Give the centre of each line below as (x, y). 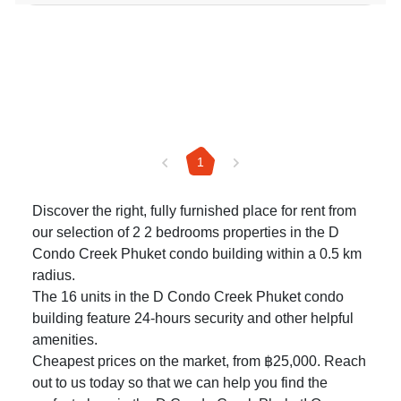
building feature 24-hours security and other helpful (193, 319)
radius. (54, 276)
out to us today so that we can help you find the (180, 383)
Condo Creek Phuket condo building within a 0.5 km (197, 254)
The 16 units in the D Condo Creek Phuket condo (188, 297)
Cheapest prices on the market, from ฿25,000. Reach (199, 362)
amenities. (65, 340)
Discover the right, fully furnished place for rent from (194, 211)
